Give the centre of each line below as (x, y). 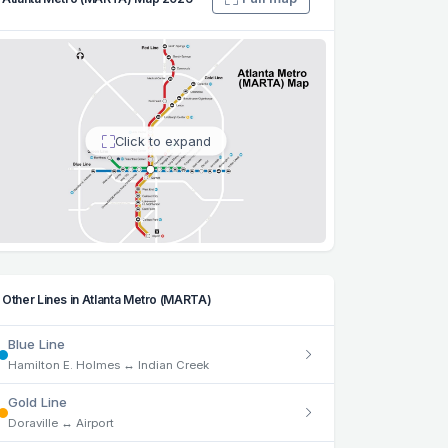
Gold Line (37, 402)
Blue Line (36, 344)
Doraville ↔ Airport (61, 423)
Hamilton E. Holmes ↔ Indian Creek (108, 365)
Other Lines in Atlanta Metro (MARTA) (107, 300)
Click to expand (162, 141)
